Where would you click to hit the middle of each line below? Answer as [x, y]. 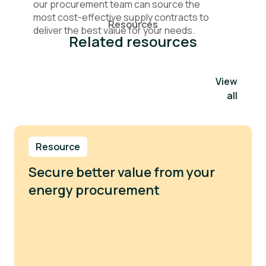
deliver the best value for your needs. [114, 31]
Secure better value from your [122, 172]
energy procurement [94, 190]
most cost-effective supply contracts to [121, 18]
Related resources [133, 42]
